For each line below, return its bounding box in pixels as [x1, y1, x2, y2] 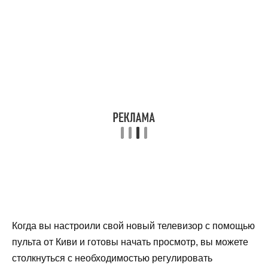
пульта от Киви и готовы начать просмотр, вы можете [12, 236, 248, 247]
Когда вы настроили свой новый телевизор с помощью [12, 220, 255, 231]
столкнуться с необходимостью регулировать [12, 252, 212, 263]
